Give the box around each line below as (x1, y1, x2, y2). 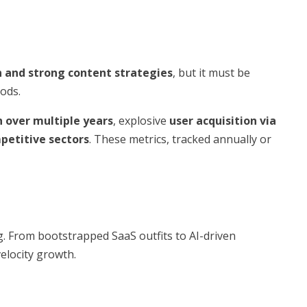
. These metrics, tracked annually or (89, 132, 271, 147)
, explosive (113, 113, 169, 128)
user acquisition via (169, 113, 276, 128)
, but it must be (173, 65, 250, 80)
